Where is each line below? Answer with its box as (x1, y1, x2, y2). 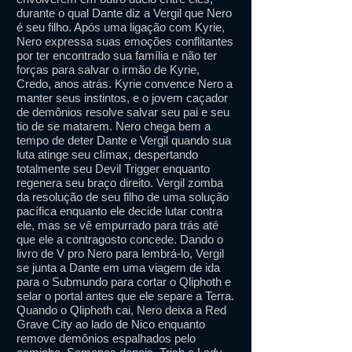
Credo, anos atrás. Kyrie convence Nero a (16, 77, 233, 90)
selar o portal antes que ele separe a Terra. (16, 289, 234, 302)
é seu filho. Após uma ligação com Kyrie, (16, 20, 225, 34)
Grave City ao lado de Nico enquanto (16, 317, 205, 331)
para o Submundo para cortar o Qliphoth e (16, 275, 231, 288)
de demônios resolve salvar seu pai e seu (16, 105, 229, 119)
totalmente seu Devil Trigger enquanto (16, 162, 210, 175)
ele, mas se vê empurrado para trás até (16, 218, 218, 232)
